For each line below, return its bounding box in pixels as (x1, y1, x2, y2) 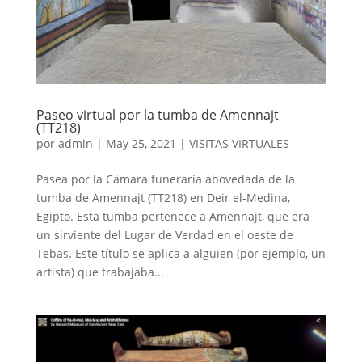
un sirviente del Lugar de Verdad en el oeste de (36, 227, 293, 243)
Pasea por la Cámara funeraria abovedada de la (36, 171, 295, 187)
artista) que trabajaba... (36, 264, 164, 280)
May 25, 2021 (105, 136, 176, 152)
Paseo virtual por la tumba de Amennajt (36, 106, 279, 124)
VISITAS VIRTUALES (188, 136, 289, 152)
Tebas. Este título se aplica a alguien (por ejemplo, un (36, 246, 326, 262)
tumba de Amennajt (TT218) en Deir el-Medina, (36, 190, 290, 206)
